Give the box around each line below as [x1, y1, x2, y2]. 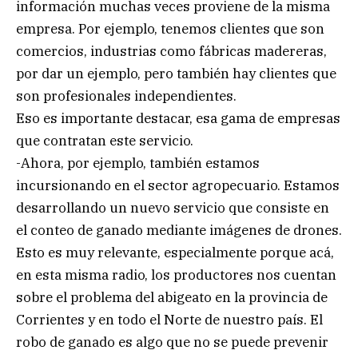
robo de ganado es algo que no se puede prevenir [16, 333, 328, 352]
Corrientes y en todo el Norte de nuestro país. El [16, 311, 323, 329]
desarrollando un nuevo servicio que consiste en [16, 199, 329, 217]
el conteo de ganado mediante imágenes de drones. [16, 221, 342, 240]
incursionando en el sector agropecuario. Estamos [16, 177, 340, 195]
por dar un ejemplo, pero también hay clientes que [16, 65, 336, 83]
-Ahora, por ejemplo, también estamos [16, 154, 260, 173]
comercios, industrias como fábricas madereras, [16, 42, 327, 61]
